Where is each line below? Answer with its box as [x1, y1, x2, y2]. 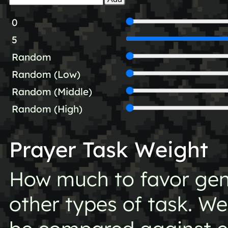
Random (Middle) [11, 85, 92, 98]
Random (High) [11, 103, 82, 116]
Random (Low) [11, 68, 80, 81]
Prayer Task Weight [9, 135, 208, 162]
